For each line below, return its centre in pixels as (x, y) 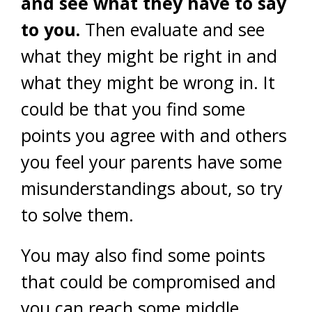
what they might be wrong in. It (148, 82)
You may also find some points (143, 255)
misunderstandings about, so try (152, 188)
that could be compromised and (148, 281)
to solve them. (77, 214)
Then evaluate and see (172, 29)
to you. (50, 29)
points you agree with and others (154, 135)
